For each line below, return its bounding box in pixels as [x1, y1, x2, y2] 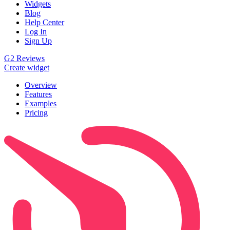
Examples [25, 99, 56, 108]
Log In [25, 27, 47, 36]
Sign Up [25, 36, 52, 46]
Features [25, 90, 52, 99]
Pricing [25, 108, 48, 118]
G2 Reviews [4, 54, 45, 63]
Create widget [4, 63, 49, 72]
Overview [25, 81, 57, 90]
